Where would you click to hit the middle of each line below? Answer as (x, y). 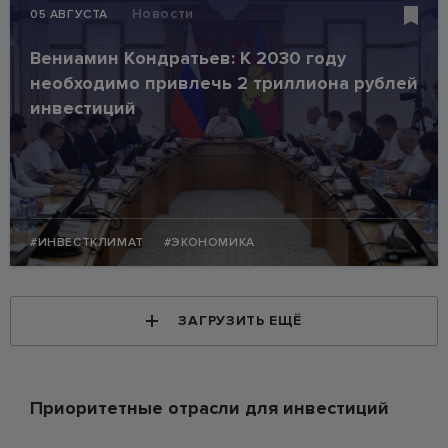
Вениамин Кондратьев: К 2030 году (188, 58)
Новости (162, 13)
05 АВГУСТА (71, 14)
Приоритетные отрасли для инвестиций (209, 408)
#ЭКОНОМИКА (209, 242)
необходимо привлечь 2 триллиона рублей (224, 83)
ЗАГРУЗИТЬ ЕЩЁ (240, 320)
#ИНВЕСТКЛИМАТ (87, 242)
